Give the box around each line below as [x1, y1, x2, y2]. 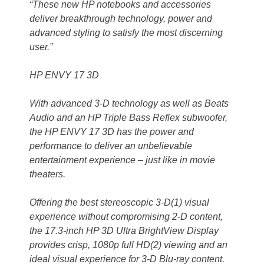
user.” [29, 42, 52, 52]
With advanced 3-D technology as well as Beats [29, 98, 229, 109]
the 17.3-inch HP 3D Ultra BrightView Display [29, 226, 219, 236]
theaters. [29, 169, 65, 180]
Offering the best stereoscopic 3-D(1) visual [29, 197, 209, 208]
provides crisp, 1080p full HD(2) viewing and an [29, 240, 227, 250]
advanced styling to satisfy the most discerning [29, 28, 223, 38]
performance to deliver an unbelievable [29, 141, 192, 151]
